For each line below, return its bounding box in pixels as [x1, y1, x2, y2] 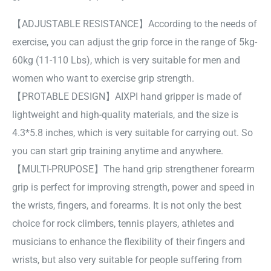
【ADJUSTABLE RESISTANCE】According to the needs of [12, 18, 257, 30]
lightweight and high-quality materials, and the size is [12, 108, 238, 120]
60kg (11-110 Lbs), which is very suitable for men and [12, 54, 240, 66]
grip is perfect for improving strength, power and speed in [12, 181, 255, 193]
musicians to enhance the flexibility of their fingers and [12, 235, 245, 247]
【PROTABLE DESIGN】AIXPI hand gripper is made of [12, 90, 242, 102]
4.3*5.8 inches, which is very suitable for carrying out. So [12, 126, 253, 139]
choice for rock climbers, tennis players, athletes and [12, 217, 234, 229]
